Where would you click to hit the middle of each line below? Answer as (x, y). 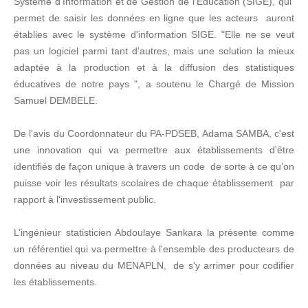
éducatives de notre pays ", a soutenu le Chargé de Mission (154, 84)
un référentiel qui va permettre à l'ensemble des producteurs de (154, 249)
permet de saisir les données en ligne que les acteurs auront (154, 18)
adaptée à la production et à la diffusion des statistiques (154, 67)
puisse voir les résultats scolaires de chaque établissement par (154, 183)
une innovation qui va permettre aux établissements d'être (154, 150)
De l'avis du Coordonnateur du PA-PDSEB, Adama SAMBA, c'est (154, 133)
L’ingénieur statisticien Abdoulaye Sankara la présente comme (154, 232)
